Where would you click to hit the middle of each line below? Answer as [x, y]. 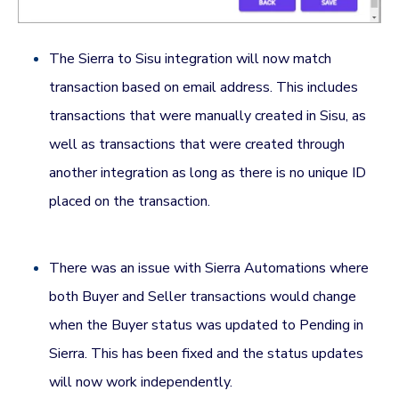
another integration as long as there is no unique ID [208, 172]
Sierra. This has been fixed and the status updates [207, 353]
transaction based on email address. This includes [204, 87]
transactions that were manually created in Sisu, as [208, 115]
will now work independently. [141, 382]
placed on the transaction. [130, 201]
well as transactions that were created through [197, 144]
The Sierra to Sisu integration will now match [191, 58]
